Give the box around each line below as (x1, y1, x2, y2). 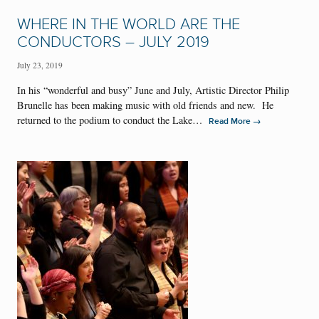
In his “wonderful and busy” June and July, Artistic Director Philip (17, 83, 289, 97)
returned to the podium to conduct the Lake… (17, 113, 209, 127)
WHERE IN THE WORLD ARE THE (17, 15, 240, 35)
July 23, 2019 (17, 59, 63, 70)
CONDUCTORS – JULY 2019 (17, 33, 209, 53)
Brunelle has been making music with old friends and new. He (17, 98, 273, 112)
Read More (209, 115, 253, 127)
